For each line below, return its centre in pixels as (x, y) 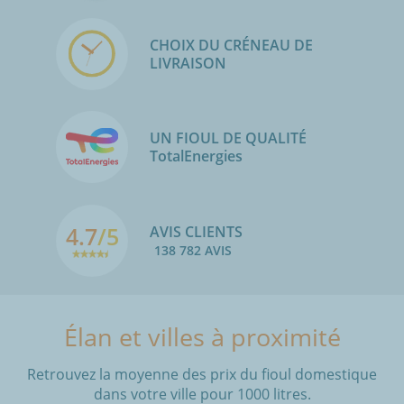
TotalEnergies (202, 156)
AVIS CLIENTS (196, 231)
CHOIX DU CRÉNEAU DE (231, 45)
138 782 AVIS (193, 250)
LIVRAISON (188, 63)
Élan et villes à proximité (202, 336)
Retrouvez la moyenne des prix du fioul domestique (202, 374)
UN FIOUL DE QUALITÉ (228, 138)
